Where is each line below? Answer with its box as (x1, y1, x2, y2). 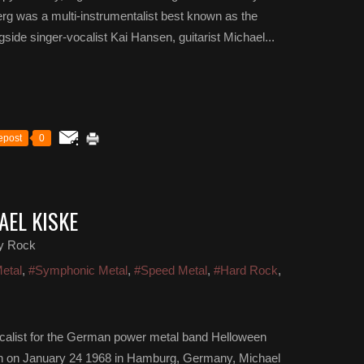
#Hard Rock (214, 263, 278, 277)
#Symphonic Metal (28, 263, 128, 277)
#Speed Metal (134, 263, 207, 277)
